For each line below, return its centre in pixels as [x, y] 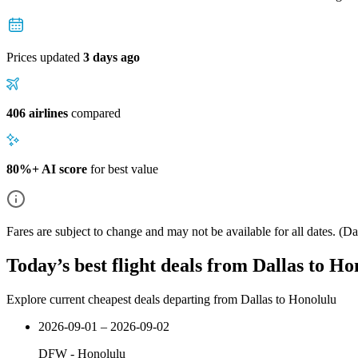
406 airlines [37, 113]
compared [94, 113]
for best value [123, 169]
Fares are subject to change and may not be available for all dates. [171, 231]
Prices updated [45, 57]
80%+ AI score [47, 169]
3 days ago [111, 57]
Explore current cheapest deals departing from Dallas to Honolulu [171, 299]
